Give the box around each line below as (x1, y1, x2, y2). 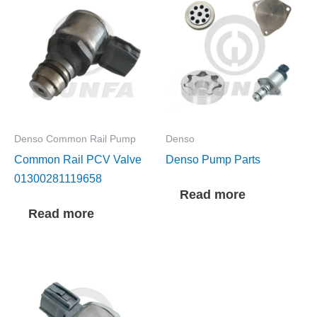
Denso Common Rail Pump (14, 132, 136, 144)
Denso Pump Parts (166, 152, 260, 166)
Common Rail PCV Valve (14, 152, 142, 166)
